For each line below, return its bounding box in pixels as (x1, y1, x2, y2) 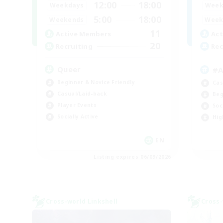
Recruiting (56, 41, 93, 51)
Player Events (57, 102, 97, 109)
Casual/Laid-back (57, 90, 107, 97)
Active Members (56, 29, 111, 38)
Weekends (49, 15, 84, 24)
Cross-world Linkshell (46, 197, 118, 206)
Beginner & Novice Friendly (57, 79, 135, 86)
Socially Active (57, 113, 99, 120)
